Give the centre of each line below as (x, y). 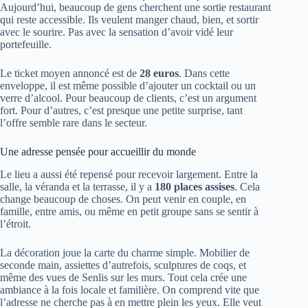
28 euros (159, 74)
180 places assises (195, 186)
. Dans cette (204, 74)
